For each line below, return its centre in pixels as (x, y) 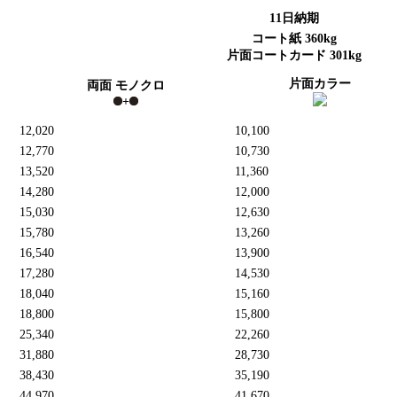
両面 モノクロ (125, 85)
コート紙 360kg (294, 38)
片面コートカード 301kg (294, 55)
